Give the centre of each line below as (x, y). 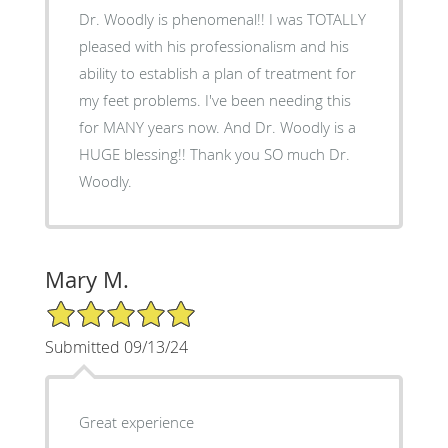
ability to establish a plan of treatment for (217, 72)
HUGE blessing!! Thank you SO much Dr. (214, 153)
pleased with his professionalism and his (213, 45)
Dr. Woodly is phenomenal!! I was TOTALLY (222, 18)
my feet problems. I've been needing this (214, 99)
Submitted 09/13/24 (116, 346)
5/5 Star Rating (94, 307)
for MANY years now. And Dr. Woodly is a (217, 126)
